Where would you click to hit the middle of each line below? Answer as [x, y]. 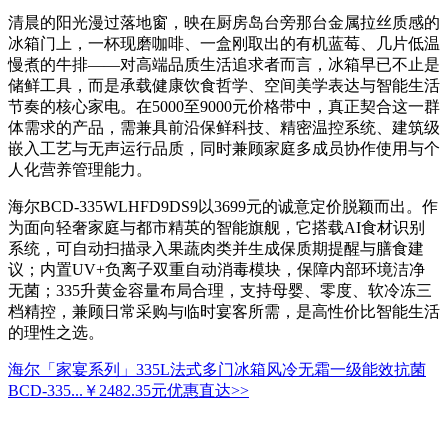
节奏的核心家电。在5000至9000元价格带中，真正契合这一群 [224, 107]
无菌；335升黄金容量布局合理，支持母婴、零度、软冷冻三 [220, 291]
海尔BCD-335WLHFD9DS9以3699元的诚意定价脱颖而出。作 [223, 207]
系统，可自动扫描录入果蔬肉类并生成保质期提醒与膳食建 [216, 249]
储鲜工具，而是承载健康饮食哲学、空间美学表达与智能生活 [224, 86]
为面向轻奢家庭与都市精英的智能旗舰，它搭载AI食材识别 [216, 228]
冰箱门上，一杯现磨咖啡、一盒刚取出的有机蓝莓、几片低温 [224, 44]
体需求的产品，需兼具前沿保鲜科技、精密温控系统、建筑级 [224, 128]
